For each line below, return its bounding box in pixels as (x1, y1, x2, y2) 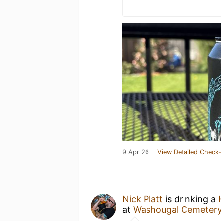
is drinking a (163, 193, 218, 204)
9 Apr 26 (122, 148, 149, 156)
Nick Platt (122, 193, 163, 204)
